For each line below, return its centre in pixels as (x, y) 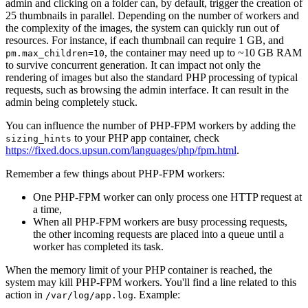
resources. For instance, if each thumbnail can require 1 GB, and (145, 40)
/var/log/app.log (89, 295)
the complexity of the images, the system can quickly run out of (142, 27)
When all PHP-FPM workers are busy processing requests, (160, 221)
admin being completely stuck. (71, 102)
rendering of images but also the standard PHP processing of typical (152, 77)
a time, (47, 209)
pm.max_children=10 (55, 53)
